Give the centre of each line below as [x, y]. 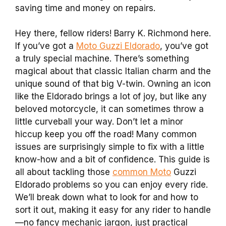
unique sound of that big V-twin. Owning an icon [113, 84]
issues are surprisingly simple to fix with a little [110, 147]
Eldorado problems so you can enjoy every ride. [111, 185]
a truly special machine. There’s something [102, 59]
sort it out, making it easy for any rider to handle [113, 210]
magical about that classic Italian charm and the [113, 71]
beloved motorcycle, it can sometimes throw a [109, 109]
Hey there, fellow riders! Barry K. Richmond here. [113, 33]
